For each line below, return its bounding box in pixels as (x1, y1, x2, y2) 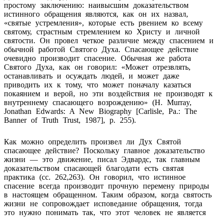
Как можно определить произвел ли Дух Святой (4, 137, 181, 146)
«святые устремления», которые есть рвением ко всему (4, 18, 203, 27)
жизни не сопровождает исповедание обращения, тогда (4, 199, 202, 208)
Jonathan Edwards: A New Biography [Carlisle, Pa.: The (4, 107, 197, 115)
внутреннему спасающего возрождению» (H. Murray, (4, 98, 192, 107)
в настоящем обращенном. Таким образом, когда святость (4, 190, 212, 199)
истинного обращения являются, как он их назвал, (4, 9, 188, 18)
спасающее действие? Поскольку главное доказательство (4, 146, 205, 155)
